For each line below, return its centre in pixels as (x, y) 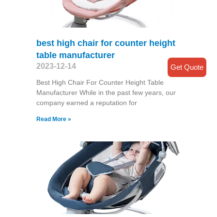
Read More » (54, 119)
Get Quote (187, 67)
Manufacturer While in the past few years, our (106, 93)
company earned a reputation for (86, 103)
